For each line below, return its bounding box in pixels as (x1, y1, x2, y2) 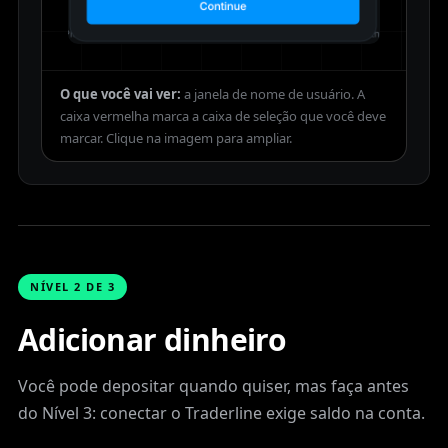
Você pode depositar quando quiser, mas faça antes (18, 374, 409, 397)
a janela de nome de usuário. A (184, 84, 365, 103)
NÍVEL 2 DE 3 (30, 278, 116, 294)
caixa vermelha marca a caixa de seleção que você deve (60, 106, 386, 125)
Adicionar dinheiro (18, 318, 287, 360)
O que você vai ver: (60, 84, 181, 103)
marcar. (60, 128, 103, 147)
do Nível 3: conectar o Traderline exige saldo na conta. (18, 401, 425, 424)
